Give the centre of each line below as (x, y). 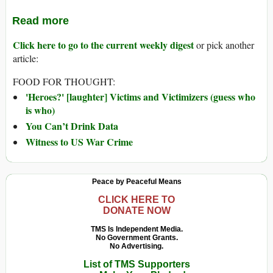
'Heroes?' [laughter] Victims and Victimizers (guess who (140, 97)
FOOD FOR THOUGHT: (64, 82)
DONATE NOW (136, 211)
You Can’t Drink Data (72, 126)
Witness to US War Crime (79, 142)
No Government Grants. (136, 238)
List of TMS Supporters (136, 264)
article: (26, 58)
